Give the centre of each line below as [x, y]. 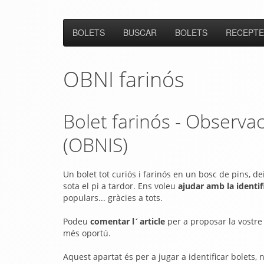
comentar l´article [126, 221]
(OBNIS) [95, 145]
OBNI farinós [124, 79]
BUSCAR [140, 32]
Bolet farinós [119, 121]
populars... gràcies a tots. [113, 198]
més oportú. [87, 233]
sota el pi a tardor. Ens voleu [121, 186]
